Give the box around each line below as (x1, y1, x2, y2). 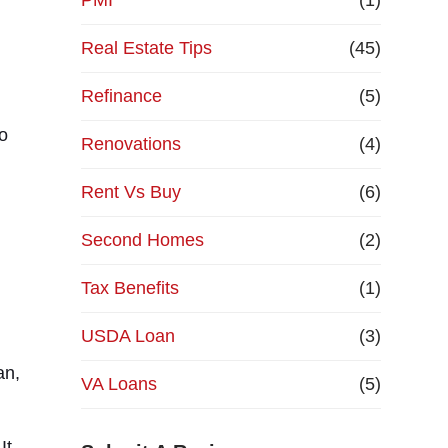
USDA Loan (80, 326, 175, 346)
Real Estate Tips (80, 38, 212, 58)
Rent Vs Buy (80, 182, 181, 202)
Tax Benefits (80, 278, 179, 298)
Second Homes (80, 230, 204, 250)
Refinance (80, 86, 162, 106)
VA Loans (80, 374, 157, 394)
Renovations (80, 134, 181, 154)
